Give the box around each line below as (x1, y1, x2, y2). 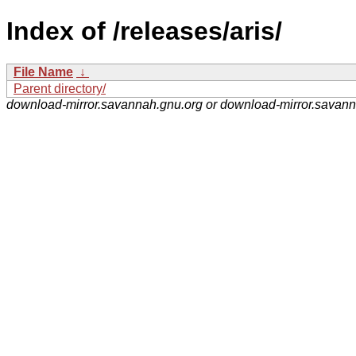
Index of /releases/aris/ (6, 17, 282, 46)
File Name (14, 64, 73, 79)
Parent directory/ (14, 81, 106, 95)
